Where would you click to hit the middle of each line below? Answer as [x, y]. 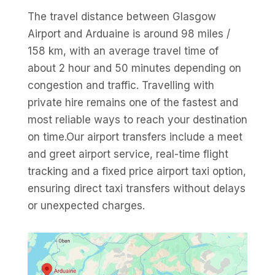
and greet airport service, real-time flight [128, 154]
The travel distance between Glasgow [122, 17]
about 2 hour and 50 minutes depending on [134, 68]
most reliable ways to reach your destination [137, 120]
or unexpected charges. [86, 206]
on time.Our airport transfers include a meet [135, 137]
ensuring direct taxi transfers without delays [136, 188]
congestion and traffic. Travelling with [121, 85]
